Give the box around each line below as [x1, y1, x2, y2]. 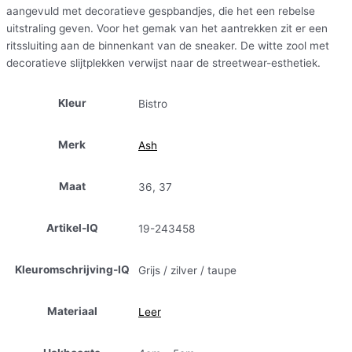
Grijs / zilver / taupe [138, 264, 236, 277]
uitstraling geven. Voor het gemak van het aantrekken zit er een [6, 21, 328, 35]
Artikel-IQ [46, 222, 98, 235]
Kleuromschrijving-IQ [14, 263, 130, 277]
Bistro [138, 97, 167, 111]
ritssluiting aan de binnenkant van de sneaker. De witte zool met [6, 38, 329, 52]
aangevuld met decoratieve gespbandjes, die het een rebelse [6, 4, 315, 17]
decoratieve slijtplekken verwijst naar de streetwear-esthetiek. [6, 56, 321, 69]
